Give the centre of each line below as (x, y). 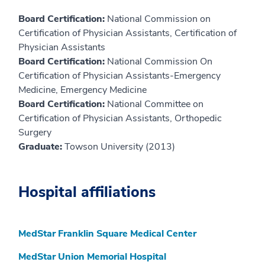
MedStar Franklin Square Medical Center (107, 234)
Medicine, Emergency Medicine (83, 90)
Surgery (35, 133)
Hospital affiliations (87, 193)
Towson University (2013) (120, 147)
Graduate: (41, 147)
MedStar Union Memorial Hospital (92, 257)
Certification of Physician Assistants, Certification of (127, 33)
